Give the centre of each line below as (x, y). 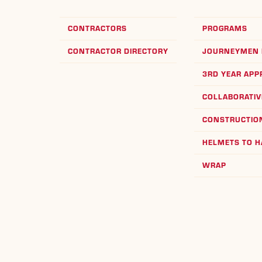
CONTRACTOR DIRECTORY (118, 51)
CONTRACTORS (97, 29)
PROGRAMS (225, 29)
